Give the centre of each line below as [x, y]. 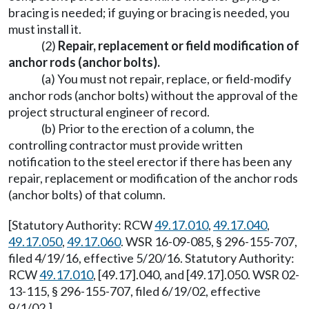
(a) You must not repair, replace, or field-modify [166, 79]
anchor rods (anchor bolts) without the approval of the [153, 95]
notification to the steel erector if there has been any [150, 161]
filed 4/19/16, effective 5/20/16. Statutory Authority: [151, 258]
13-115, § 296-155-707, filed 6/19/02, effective [134, 291]
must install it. [45, 29]
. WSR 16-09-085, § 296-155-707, [209, 241]
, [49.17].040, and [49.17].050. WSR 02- [196, 275]
